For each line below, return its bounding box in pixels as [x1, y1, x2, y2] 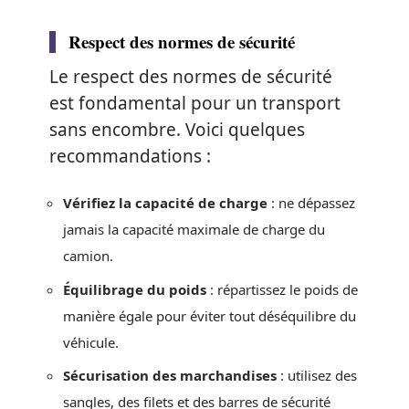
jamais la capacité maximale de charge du [63, 220, 325, 239]
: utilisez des [277, 366, 357, 385]
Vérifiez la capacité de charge [63, 194, 267, 213]
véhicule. [63, 332, 119, 351]
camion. [63, 246, 113, 266]
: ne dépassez [267, 194, 355, 213]
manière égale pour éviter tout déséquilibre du [63, 306, 356, 325]
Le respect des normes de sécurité [49, 64, 332, 89]
